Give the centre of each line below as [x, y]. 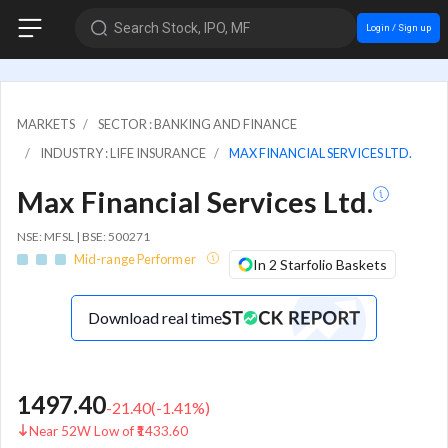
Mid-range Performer [136, 259]
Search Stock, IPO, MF [181, 27]
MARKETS [46, 123]
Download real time [155, 318]
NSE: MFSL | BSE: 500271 [83, 236]
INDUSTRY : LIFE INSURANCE [123, 152]
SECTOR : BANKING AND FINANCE [197, 123]
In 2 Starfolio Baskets [320, 265]
